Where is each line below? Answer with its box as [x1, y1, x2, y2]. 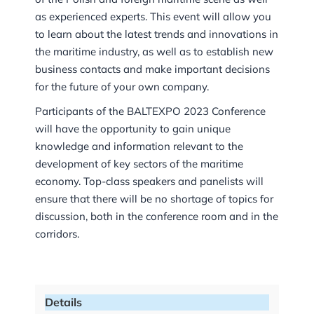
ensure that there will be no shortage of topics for [35, 192, 273, 206]
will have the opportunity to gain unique [35, 122, 231, 136]
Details [44, 295, 82, 310]
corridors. [35, 227, 79, 241]
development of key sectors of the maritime [35, 157, 243, 171]
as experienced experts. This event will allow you [35, 10, 271, 24]
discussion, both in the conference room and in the [35, 210, 278, 224]
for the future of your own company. [35, 80, 209, 94]
